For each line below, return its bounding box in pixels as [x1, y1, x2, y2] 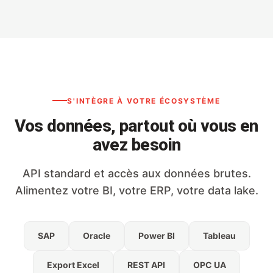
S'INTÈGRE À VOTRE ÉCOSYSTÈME [67, 96, 221, 105]
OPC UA [193, 259, 226, 270]
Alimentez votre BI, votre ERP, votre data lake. [15, 183, 258, 197]
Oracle [82, 230, 110, 241]
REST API [127, 259, 165, 270]
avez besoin [92, 134, 181, 155]
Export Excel [47, 259, 99, 270]
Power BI [138, 230, 175, 241]
